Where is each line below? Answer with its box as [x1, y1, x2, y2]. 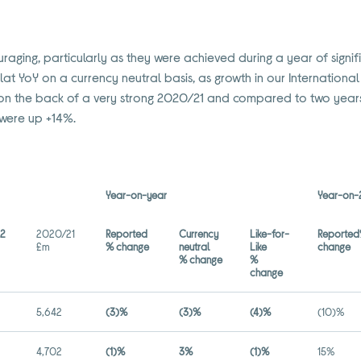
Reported [106, 227, 148, 240]
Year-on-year [106, 189, 168, 201]
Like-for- [250, 227, 290, 240]
